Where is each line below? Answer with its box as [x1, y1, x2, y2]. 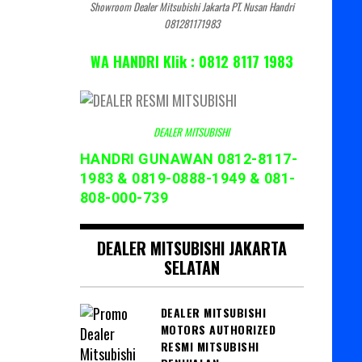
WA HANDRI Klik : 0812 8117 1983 [90, 50, 293, 72]
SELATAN [163, 255, 220, 280]
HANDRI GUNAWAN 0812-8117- [79, 149, 297, 167]
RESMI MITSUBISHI [160, 337, 259, 355]
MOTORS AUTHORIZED [160, 320, 276, 338]
